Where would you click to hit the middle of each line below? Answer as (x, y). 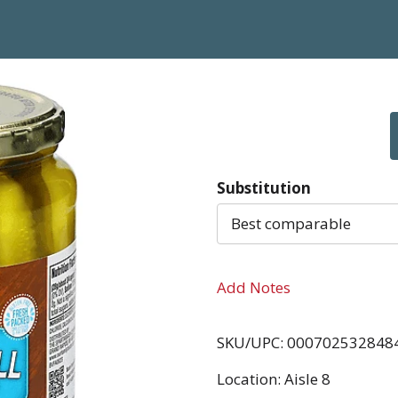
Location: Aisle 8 (274, 378)
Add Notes (254, 287)
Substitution (264, 188)
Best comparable (291, 223)
